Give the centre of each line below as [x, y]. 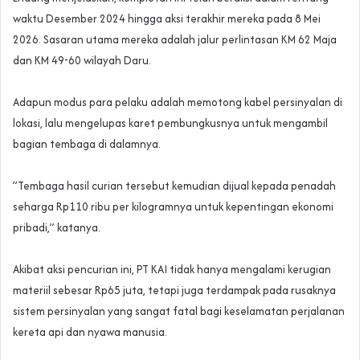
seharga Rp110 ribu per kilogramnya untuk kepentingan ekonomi [173, 207]
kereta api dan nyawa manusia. [90, 332]
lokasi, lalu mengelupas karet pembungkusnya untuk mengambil [170, 123]
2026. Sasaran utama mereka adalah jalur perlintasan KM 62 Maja [175, 40]
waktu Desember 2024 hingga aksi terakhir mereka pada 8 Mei [167, 19]
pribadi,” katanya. [57, 228]
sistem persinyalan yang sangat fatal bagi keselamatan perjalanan [179, 311]
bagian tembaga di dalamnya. [87, 144]
